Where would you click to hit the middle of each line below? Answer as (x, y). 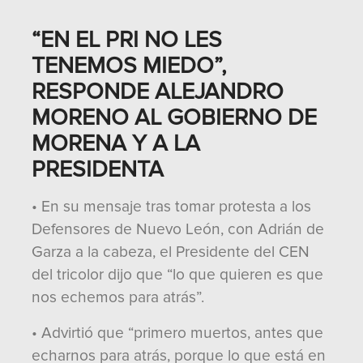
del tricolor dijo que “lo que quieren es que (177, 275)
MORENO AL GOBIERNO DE (174, 117)
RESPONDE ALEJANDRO (158, 92)
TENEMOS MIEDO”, (129, 66)
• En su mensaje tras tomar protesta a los (171, 207)
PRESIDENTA (98, 169)
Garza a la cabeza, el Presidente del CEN (171, 252)
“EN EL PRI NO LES (127, 40)
